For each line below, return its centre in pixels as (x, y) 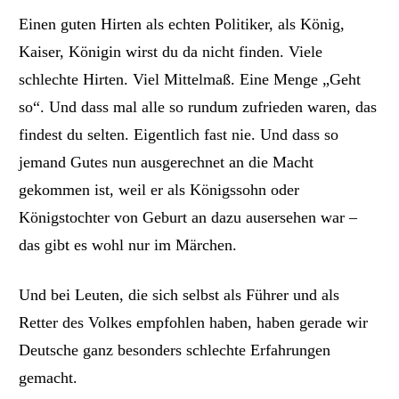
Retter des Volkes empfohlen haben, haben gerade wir (194, 323)
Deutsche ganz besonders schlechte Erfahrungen (175, 350)
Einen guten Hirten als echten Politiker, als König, (182, 24)
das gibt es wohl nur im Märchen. (128, 244)
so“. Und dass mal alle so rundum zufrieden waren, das (198, 106)
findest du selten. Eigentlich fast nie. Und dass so (179, 134)
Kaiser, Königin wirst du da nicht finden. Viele (171, 51)
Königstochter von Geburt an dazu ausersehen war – (188, 217)
